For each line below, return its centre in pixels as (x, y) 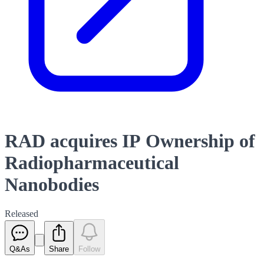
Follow (89, 249)
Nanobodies (52, 185)
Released (22, 213)
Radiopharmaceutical (92, 163)
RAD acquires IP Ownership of (130, 141)
